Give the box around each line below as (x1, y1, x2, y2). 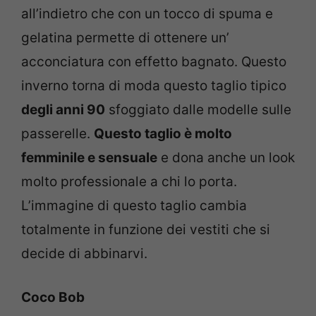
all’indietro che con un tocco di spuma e (21, 5, 273, 22)
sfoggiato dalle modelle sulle (105, 101, 291, 118)
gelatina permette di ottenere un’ (21, 29, 229, 46)
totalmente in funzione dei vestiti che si (21, 221, 270, 238)
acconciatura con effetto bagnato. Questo (21, 53, 286, 70)
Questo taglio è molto (94, 125, 232, 142)
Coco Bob (21, 289, 85, 306)
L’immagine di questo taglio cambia (21, 197, 247, 214)
